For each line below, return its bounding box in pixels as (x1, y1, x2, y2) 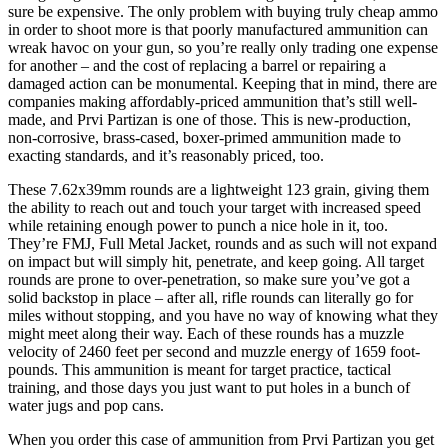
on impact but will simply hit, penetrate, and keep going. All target (8, 252, 424, 270)
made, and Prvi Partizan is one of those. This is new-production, (8, 110, 411, 128)
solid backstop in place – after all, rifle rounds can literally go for (8, 288, 413, 306)
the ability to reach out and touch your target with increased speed (8, 198, 421, 216)
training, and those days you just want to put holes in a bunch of (8, 378, 410, 396)
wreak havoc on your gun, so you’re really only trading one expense (8, 38, 438, 56)
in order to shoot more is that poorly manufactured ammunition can (8, 20, 428, 38)
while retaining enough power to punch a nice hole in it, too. (8, 216, 388, 234)
